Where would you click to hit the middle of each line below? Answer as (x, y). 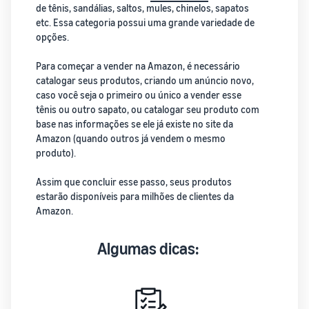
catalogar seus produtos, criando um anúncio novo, (145, 80)
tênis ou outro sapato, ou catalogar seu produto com (148, 109)
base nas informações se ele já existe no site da (134, 124)
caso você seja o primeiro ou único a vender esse (139, 95)
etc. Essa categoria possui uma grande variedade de (145, 22)
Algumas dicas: (148, 248)
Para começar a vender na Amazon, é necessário (138, 66)
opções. (52, 37)
